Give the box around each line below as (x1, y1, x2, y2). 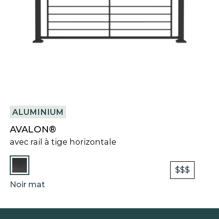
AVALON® (10, 123, 56, 135)
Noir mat (10, 179, 45, 189)
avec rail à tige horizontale (10, 136, 116, 147)
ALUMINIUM (12, 107, 64, 117)
